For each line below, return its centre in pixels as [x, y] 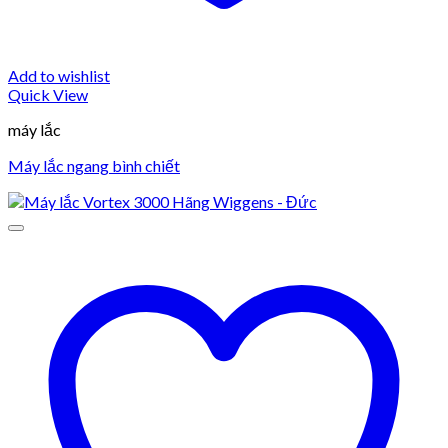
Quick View [48, 94]
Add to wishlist [59, 75]
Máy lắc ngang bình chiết [94, 165]
